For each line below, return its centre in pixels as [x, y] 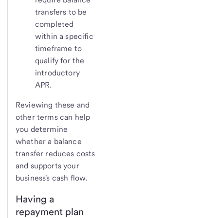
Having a [35, 199]
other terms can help [53, 117]
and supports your [47, 165]
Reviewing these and [53, 105]
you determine [42, 129]
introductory [57, 73]
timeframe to [58, 48]
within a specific [64, 36]
